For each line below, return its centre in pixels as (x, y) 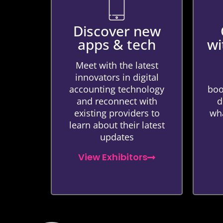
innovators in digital (117, 77)
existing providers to (117, 113)
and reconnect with (117, 101)
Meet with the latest (117, 65)
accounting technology (117, 89)
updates (117, 137)
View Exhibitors (113, 157)
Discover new (117, 31)
